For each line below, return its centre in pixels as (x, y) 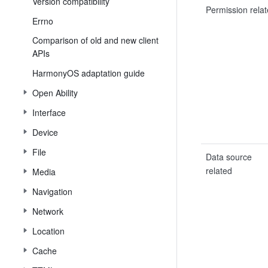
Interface (49, 112)
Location (48, 231)
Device (45, 132)
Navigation (52, 191)
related (219, 170)
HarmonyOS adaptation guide (89, 73)
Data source (229, 157)
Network (48, 211)
